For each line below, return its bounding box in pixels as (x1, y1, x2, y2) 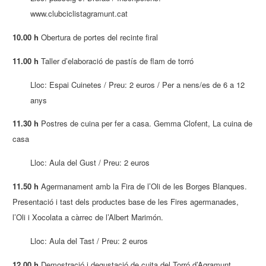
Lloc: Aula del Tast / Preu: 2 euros (30, 235, 148, 246)
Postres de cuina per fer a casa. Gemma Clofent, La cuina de (39, 118, 253, 129)
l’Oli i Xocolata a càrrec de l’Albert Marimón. (12, 211, 164, 223)
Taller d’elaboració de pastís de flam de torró (39, 55, 194, 66)
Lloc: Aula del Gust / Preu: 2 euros (30, 157, 150, 169)
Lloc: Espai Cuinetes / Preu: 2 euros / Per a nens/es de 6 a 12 (30, 78, 245, 90)
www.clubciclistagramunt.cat (30, 7, 128, 19)
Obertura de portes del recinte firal (39, 31, 159, 43)
